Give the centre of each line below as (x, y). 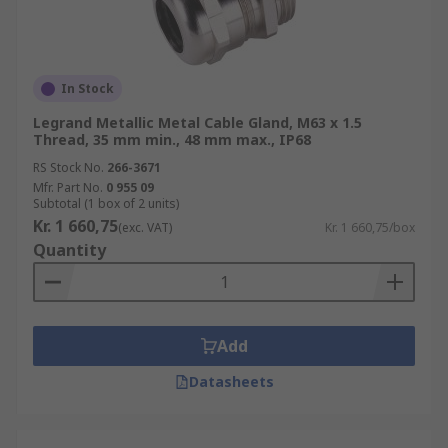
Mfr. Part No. (68, 187)
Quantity (69, 250)
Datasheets (231, 381)
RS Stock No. (68, 167)
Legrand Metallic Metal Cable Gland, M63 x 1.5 (197, 122)
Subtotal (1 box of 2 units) (106, 203)
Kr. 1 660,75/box (370, 227)
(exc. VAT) (145, 227)
